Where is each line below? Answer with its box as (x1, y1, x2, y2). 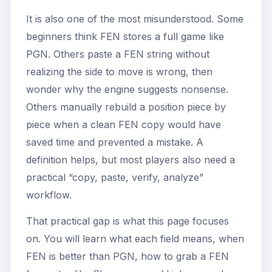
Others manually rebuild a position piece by (26, 100, 226, 113)
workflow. (26, 188, 72, 201)
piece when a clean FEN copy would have (26, 118, 221, 131)
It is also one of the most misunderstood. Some (26, 12, 243, 25)
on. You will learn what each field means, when (26, 232, 244, 245)
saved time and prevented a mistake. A (26, 135, 203, 148)
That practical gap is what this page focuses (26, 214, 229, 227)
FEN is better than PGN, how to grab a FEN (26, 250, 229, 262)
